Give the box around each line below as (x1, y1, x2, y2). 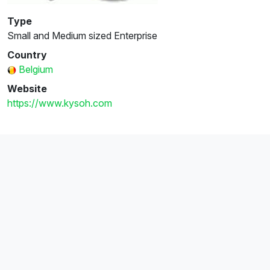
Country (7, 48, 47, 61)
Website (7, 82, 47, 95)
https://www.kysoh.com (7, 96, 112, 109)
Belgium (19, 63, 53, 75)
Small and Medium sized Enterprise (7, 29, 157, 42)
